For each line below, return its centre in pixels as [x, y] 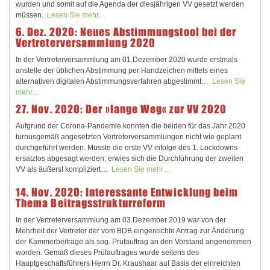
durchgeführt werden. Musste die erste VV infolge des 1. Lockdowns [127, 148]
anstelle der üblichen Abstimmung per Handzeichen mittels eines [122, 71]
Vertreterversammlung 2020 [86, 43]
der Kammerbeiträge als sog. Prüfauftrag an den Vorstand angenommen [133, 242]
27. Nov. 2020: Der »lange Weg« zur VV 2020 [121, 109]
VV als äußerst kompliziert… [64, 169]
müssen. [31, 15]
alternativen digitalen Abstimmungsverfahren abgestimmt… [114, 81]
